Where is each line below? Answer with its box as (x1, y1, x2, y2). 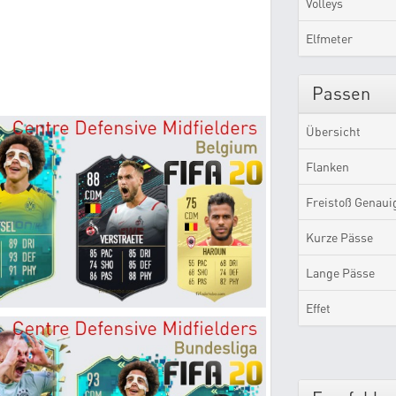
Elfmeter (305, 31, 353, 46)
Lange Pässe (305, 265, 375, 280)
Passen (311, 82, 370, 104)
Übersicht (305, 124, 361, 139)
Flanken (305, 159, 349, 174)
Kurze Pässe (305, 230, 373, 245)
